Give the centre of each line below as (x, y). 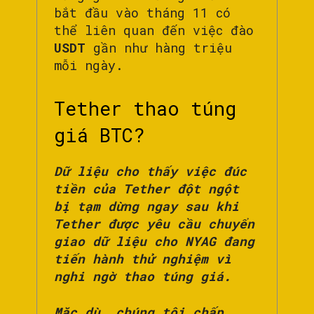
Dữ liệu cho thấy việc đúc (150, 171)
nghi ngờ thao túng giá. (143, 277)
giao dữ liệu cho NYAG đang (154, 241)
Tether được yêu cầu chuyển (154, 224)
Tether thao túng (145, 109)
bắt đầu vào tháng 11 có (142, 13)
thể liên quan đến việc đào (154, 30)
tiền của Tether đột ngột (146, 189)
